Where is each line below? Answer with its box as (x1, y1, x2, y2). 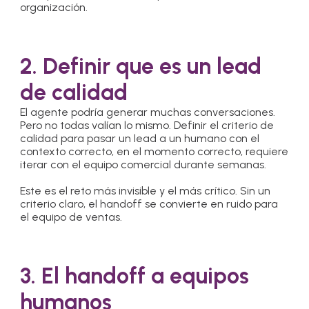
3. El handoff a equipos (20, 263, 250, 290)
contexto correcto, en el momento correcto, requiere (20, 145, 289, 159)
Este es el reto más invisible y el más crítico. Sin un (20, 184, 271, 198)
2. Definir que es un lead (20, 53, 262, 80)
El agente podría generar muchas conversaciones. (20, 106, 276, 119)
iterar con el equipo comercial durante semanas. (20, 158, 267, 172)
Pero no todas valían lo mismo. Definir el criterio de (20, 119, 275, 132)
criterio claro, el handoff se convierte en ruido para (20, 197, 279, 211)
